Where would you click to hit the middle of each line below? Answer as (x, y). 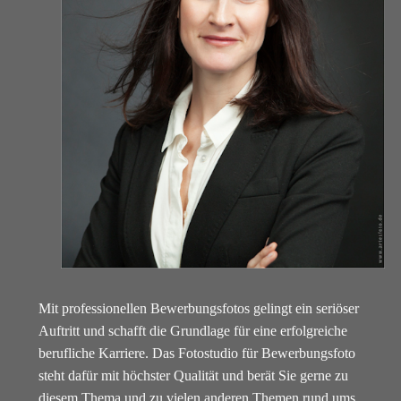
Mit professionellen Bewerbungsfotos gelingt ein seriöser (198, 308)
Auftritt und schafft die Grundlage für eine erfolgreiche (192, 330)
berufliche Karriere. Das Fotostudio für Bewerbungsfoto (196, 353)
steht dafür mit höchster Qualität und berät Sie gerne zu (193, 375)
